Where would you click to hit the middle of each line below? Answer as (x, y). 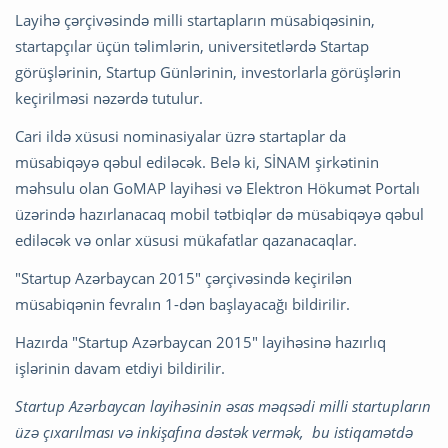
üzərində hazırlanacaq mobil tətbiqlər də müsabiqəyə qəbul (219, 213)
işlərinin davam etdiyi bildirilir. (120, 367)
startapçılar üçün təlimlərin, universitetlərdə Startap (192, 45)
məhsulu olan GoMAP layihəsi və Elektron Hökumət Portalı (217, 187)
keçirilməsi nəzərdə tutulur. (109, 97)
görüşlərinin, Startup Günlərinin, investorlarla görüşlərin (208, 71)
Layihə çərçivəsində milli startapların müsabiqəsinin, (195, 19)
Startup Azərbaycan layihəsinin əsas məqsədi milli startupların (223, 405)
